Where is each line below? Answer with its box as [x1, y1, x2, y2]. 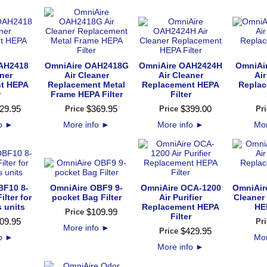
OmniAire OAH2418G [44, 61, 129, 70]
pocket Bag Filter [51, 193, 122, 202]
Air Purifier [159, 193, 202, 202]
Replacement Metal [48, 80, 125, 89]
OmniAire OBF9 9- [50, 183, 123, 193]
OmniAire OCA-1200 [140, 183, 221, 193]
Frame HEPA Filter [50, 89, 123, 99]
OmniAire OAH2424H [139, 61, 222, 70]
